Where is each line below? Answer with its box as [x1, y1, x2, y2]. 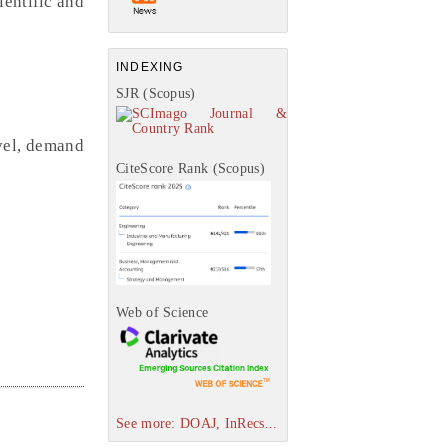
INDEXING [116, 60, 184, 74]
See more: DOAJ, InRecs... [116, 415, 278, 431]
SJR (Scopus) [116, 86, 196, 101]
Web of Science [116, 305, 209, 321]
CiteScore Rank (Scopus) [116, 161, 265, 176]
